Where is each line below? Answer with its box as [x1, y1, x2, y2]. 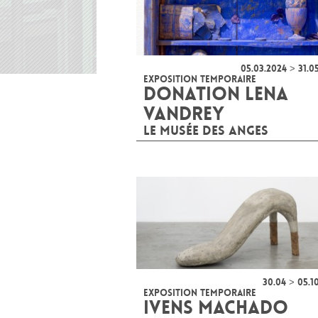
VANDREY [143, 102, 224, 126]
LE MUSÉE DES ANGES [143, 122, 268, 139]
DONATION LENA [143, 82, 288, 106]
